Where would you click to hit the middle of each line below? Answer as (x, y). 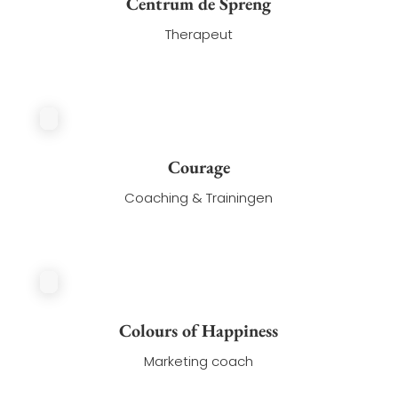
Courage (199, 167)
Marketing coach (199, 362)
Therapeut (199, 35)
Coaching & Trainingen (199, 198)
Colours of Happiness (199, 331)
